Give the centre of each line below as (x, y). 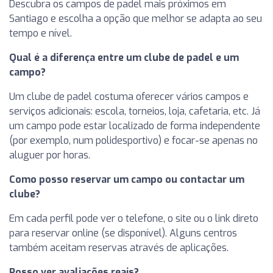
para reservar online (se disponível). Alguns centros (123, 233)
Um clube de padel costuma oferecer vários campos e (129, 96)
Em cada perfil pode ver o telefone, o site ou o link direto (134, 218)
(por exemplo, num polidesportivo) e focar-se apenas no (133, 140)
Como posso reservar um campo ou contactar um (127, 179)
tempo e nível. (41, 33)
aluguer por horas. (50, 155)
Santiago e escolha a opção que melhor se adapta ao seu (136, 18)
